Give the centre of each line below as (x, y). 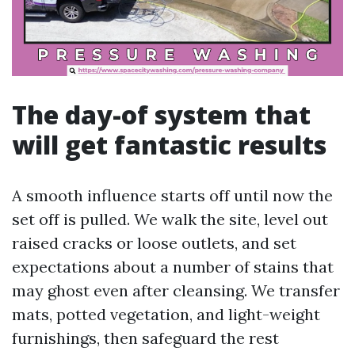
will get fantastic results (169, 145)
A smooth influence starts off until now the (172, 195)
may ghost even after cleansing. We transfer (176, 290)
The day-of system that (161, 115)
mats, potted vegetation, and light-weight (166, 314)
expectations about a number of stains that (173, 267)
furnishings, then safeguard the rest (145, 338)
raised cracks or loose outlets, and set (154, 243)
